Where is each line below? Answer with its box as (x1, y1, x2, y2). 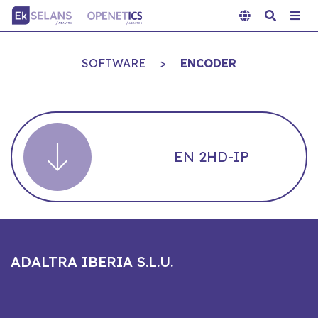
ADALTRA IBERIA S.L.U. (11, 253, 173, 270)
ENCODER (180, 56, 236, 70)
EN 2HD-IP (174, 148, 249, 165)
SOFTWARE (82, 56, 146, 70)
